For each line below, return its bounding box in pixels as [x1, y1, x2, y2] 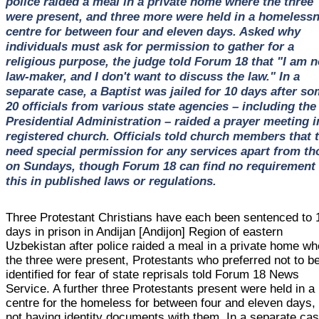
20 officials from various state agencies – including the [5, 98, 316, 113]
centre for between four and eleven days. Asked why [5, 23, 300, 38]
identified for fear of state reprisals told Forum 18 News [6, 267, 300, 281]
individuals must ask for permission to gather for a [5, 38, 294, 53]
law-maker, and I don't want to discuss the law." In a [5, 68, 300, 83]
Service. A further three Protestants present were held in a [6, 281, 315, 296]
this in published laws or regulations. [5, 173, 216, 188]
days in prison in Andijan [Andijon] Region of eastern [6, 224, 283, 239]
